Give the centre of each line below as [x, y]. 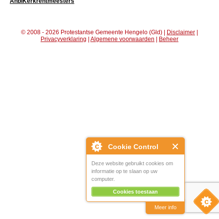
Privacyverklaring [64, 39]
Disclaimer [181, 32]
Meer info [165, 207]
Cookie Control [133, 147]
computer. [103, 179]
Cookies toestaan [135, 192]
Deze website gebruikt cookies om [132, 163]
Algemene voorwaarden [122, 39]
